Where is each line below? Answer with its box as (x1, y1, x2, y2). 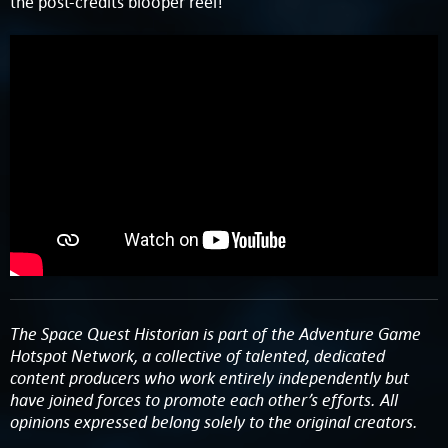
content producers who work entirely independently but (10, 366, 409, 390)
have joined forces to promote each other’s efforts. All (10, 388, 398, 412)
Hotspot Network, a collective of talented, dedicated (10, 344, 385, 368)
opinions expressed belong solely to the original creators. (10, 410, 422, 434)
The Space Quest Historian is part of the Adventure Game (10, 322, 421, 346)
